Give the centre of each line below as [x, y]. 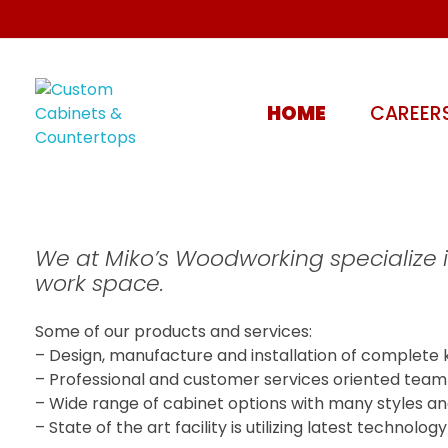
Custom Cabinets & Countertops [63, 197]
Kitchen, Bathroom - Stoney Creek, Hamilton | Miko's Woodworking [50, 194]
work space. [99, 283]
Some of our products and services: [173, 331]
